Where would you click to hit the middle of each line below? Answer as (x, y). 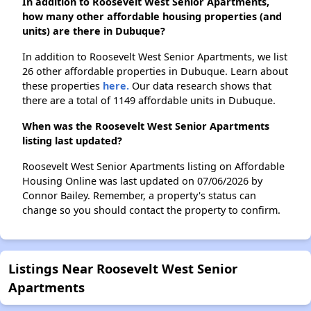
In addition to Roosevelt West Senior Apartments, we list (155, 57)
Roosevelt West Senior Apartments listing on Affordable (153, 167)
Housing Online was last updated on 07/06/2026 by (142, 181)
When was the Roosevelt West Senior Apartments (146, 126)
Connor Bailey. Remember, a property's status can (139, 196)
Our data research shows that (200, 86)
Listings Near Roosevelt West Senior (123, 269)
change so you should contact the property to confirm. (151, 210)
